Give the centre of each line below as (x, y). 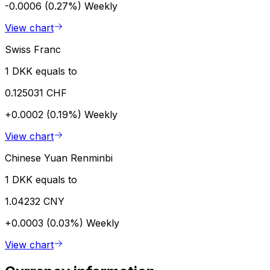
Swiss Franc (33, 49)
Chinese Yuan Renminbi (59, 158)
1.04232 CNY (35, 201)
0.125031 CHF (36, 93)
